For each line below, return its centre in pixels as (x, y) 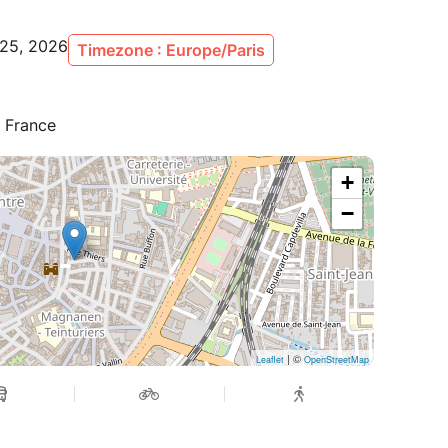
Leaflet (270, 360)
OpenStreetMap (336, 360)
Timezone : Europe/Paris (171, 50)
